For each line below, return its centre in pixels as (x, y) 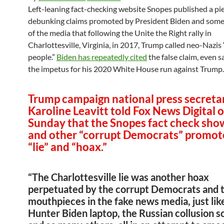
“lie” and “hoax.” (68, 147)
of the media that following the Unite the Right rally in (120, 33)
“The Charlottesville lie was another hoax (118, 177)
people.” (42, 57)
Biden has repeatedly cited (102, 57)
